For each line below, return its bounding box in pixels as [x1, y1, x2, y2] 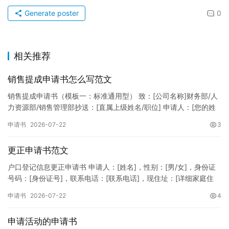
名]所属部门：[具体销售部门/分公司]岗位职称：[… [8, 114, 170, 123]
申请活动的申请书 [8, 216, 77, 226]
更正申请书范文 [8, 145, 68, 155]
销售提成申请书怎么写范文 [8, 74, 112, 84]
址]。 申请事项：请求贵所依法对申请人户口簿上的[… [8, 185, 178, 194]
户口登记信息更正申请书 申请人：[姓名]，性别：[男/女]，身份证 [8, 163, 216, 171]
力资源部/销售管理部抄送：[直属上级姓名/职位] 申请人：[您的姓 [8, 103, 216, 111]
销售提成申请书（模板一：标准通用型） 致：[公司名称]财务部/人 [8, 91, 218, 100]
